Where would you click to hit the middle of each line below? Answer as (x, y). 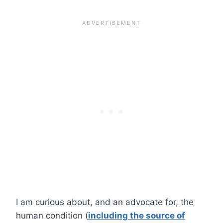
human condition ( (52, 215)
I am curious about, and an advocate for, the (105, 202)
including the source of (137, 215)
